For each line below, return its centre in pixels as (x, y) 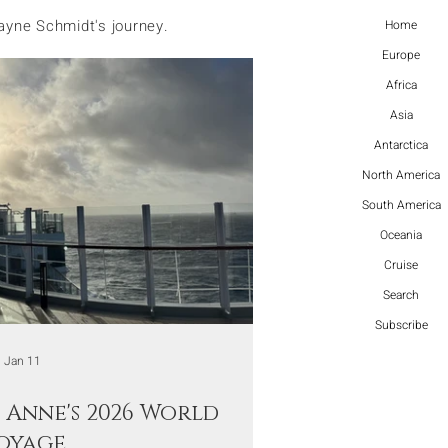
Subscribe (401, 325)
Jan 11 (22, 361)
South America (401, 205)
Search (401, 295)
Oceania (401, 235)
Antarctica (401, 145)
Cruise (401, 265)
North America (401, 175)
